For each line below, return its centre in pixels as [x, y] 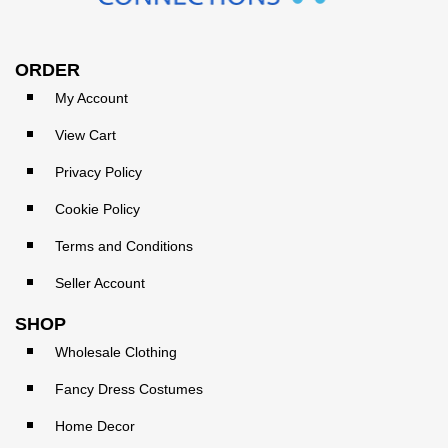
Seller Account [100, 282]
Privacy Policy [98, 171]
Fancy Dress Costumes [129, 388]
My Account [91, 97]
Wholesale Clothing [116, 351]
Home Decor [95, 425]
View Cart [85, 134]
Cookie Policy [97, 208]
